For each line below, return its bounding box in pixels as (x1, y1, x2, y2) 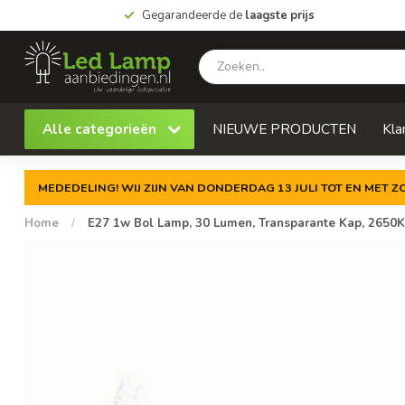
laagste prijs (244, 7, 315, 24)
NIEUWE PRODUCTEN (212, 119, 356, 138)
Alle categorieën (42, 119, 160, 138)
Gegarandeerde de (141, 7, 245, 24)
